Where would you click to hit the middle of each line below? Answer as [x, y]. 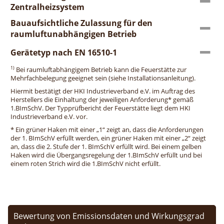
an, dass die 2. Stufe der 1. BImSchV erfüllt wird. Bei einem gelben [106, 146]
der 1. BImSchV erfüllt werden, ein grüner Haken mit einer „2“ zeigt [108, 138]
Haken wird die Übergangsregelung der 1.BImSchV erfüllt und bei [106, 155]
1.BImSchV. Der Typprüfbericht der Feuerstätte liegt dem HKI [100, 108]
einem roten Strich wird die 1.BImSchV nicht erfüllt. [85, 163]
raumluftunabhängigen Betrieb [73, 34]
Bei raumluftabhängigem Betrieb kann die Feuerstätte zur [100, 69]
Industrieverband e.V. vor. [49, 116]
